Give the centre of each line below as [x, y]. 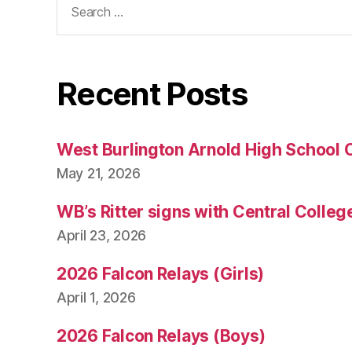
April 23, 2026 [102, 235]
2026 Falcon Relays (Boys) [161, 335]
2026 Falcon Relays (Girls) [160, 273]
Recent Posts [152, 93]
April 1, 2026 [96, 297]
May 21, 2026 [99, 173]
